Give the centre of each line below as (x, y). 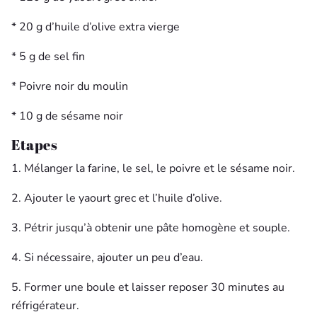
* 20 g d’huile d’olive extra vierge (96, 27)
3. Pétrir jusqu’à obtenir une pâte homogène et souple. (151, 227)
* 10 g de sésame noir (67, 116)
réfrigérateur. (45, 305)
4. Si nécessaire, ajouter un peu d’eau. (107, 257)
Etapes (34, 144)
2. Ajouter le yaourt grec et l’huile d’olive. (117, 198)
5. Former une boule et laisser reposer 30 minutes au (148, 287)
